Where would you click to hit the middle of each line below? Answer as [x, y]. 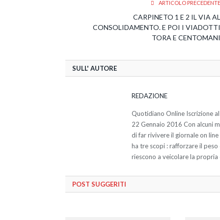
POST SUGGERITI [99, 184]
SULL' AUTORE [95, 68]
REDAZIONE [150, 96]
